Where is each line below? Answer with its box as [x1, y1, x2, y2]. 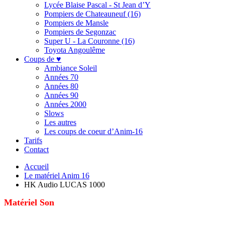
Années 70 [44, 72, 78, 81]
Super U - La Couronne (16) [44, 36, 135, 45]
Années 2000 [44, 99, 86, 108]
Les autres [44, 118, 76, 127]
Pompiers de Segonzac [44, 27, 116, 36]
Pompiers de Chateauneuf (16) [44, 9, 141, 18]
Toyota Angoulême [44, 45, 105, 54]
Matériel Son [4, 197, 54, 207]
